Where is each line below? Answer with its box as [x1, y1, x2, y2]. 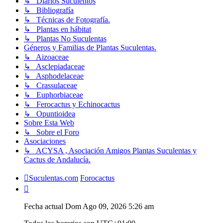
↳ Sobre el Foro [24, 127, 79, 136]
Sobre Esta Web [24, 118, 74, 127]
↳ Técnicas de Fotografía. [24, 15, 110, 24]
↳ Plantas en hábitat [24, 24, 91, 33]
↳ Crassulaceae [24, 81, 77, 90]
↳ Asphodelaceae [24, 71, 84, 80]
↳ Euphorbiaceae [24, 90, 83, 99]
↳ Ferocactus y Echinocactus [24, 100, 120, 109]
